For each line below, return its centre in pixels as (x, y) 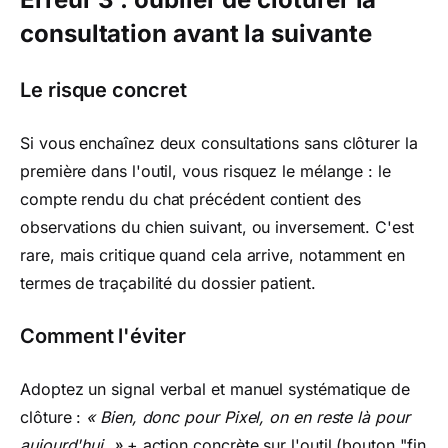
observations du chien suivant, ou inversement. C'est (217, 227)
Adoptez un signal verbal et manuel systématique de (215, 389)
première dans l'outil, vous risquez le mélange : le (205, 171)
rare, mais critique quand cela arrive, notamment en (212, 255)
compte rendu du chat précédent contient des (190, 199)
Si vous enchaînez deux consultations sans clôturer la (219, 143)
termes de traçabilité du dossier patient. (168, 283)
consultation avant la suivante (196, 33)
